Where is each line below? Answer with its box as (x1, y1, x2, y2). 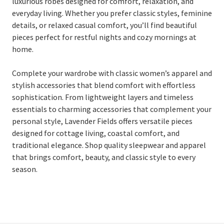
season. (12, 164, 37, 174)
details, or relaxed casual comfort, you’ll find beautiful (12, 20, 197, 30)
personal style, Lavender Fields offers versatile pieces (12, 116, 192, 126)
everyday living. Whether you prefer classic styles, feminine (12, 8, 212, 18)
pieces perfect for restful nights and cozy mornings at (12, 32, 196, 42)
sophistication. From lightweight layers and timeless (12, 92, 193, 102)
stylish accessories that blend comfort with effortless (12, 80, 195, 90)
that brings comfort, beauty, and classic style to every (12, 152, 195, 162)
